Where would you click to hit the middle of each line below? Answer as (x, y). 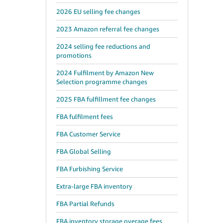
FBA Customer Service (88, 134)
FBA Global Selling (84, 151)
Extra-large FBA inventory (94, 186)
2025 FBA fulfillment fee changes (106, 99)
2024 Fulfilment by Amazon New (105, 73)
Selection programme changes (102, 82)
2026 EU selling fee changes (98, 11)
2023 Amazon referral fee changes (108, 29)
